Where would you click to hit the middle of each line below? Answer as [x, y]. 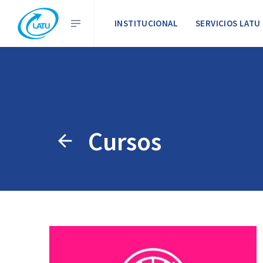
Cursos [125, 141]
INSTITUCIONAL [146, 23]
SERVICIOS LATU [228, 23]
